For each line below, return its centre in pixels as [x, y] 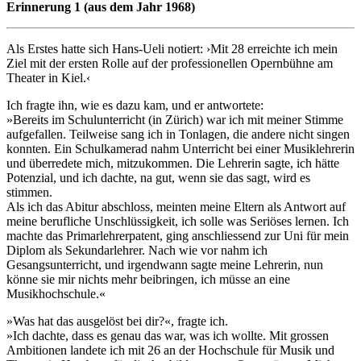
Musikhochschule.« [56, 293]
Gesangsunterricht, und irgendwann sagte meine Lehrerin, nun [165, 264]
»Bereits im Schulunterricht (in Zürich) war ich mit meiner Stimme [175, 119]
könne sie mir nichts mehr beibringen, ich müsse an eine [148, 279]
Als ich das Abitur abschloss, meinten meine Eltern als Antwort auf [176, 206]
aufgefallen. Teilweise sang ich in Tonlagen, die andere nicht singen [178, 134]
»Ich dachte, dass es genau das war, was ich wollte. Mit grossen [168, 335]
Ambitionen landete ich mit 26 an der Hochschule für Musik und [170, 350]
